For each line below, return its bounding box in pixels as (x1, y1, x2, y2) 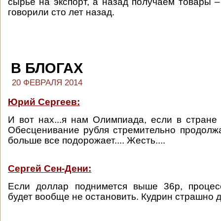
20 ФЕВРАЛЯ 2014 (12, 78, 82, 87)
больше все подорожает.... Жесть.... (8, 135, 165, 146)
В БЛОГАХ (11, 60, 83, 76)
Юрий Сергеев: (8, 97, 80, 107)
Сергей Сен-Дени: (8, 163, 91, 174)
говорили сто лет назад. (8, 7, 114, 17)
